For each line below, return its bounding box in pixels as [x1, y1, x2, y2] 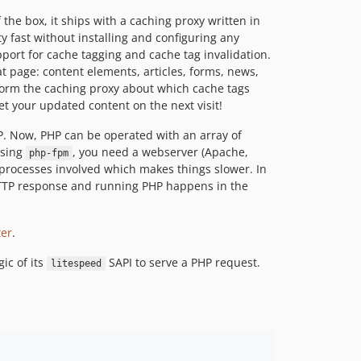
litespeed [50, 258, 102, 269]
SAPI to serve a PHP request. [105, 255, 260, 270]
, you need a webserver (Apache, [73, 144, 248, 160]
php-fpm [29, 147, 69, 159]
